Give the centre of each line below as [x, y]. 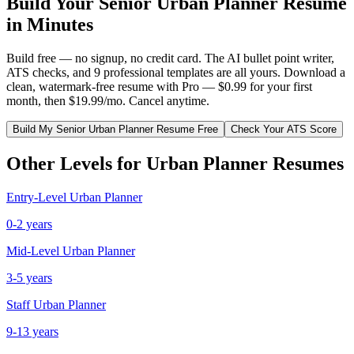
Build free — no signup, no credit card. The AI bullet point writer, [170, 58]
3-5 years [29, 277]
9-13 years [32, 331]
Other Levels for [76, 163]
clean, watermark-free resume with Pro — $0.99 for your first [159, 86]
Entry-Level [36, 197]
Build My [34, 129]
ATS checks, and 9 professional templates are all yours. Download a [176, 72]
